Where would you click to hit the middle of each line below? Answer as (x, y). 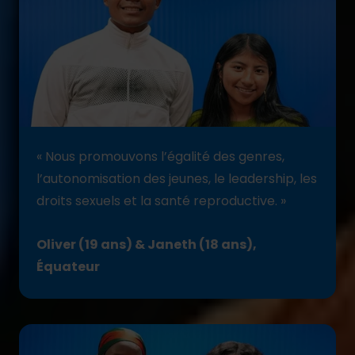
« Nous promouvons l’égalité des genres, (160, 157)
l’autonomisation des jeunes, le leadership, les (177, 179)
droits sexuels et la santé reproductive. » (161, 201)
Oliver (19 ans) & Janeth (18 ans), (147, 244)
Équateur (68, 267)
